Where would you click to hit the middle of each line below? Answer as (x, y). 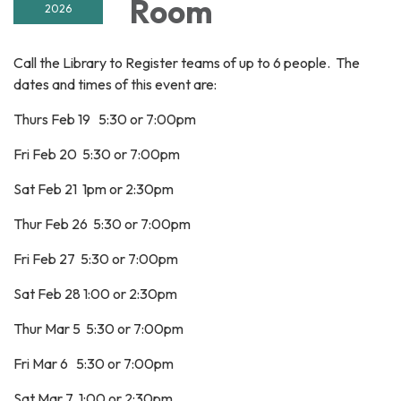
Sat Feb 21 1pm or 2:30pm (94, 189)
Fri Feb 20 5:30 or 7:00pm (97, 154)
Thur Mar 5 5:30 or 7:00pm (98, 329)
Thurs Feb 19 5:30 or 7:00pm (105, 119)
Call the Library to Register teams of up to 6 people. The (187, 63)
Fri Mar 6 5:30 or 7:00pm (94, 364)
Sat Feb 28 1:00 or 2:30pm (95, 294)
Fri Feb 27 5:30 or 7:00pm (96, 259)
